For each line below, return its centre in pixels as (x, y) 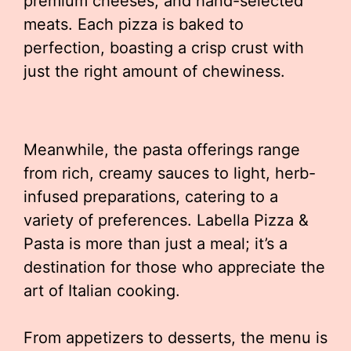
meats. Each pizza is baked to (134, 24)
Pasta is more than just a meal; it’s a (156, 244)
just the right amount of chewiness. (154, 71)
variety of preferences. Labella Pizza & (166, 220)
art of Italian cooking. (102, 291)
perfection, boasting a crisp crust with (164, 48)
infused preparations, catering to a (151, 197)
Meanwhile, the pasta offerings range (162, 150)
